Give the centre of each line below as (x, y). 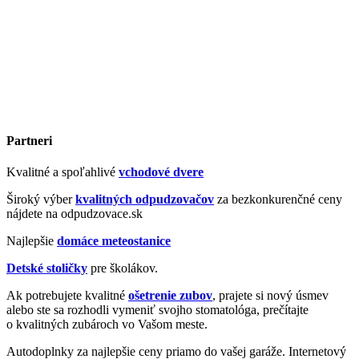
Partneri (29, 140)
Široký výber (41, 199)
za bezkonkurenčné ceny (278, 199)
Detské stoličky (47, 268)
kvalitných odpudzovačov (145, 199)
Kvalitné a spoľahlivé (63, 171)
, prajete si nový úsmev (270, 295)
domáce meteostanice (114, 240)
